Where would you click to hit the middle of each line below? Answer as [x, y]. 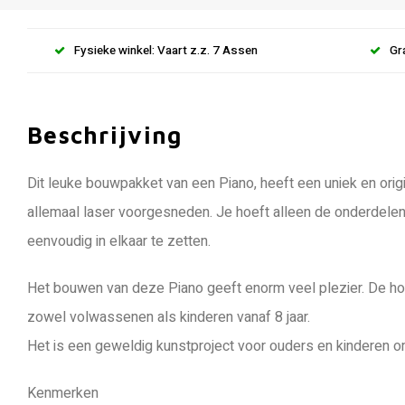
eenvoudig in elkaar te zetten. [119, 241]
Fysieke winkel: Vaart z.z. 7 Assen [166, 50]
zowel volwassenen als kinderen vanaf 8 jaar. [169, 317]
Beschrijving [105, 135]
